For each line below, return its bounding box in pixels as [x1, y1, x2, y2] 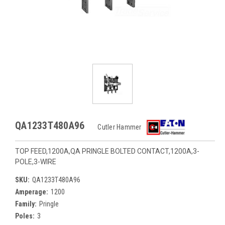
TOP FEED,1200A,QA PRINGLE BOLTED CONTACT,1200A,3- [15, 147, 199, 155]
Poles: [15, 211, 35, 220]
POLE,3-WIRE [15, 157, 56, 166]
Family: [15, 199, 37, 208]
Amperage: [15, 187, 48, 196]
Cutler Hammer [97, 123, 142, 131]
